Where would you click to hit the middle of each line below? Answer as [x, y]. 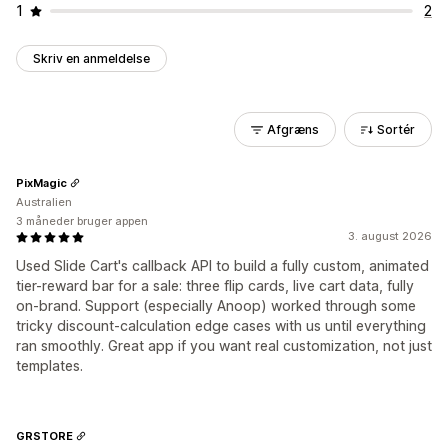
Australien [44, 202]
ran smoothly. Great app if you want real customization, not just [224, 345]
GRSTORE [44, 435]
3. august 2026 [390, 236]
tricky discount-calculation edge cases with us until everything [221, 325]
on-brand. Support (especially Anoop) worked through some [216, 305]
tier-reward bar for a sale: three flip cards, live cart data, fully [215, 285]
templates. [49, 365]
